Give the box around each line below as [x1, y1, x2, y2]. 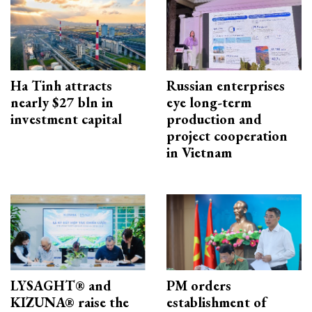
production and [166, 110, 262, 129]
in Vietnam [166, 143, 232, 162]
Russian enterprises [166, 77, 285, 95]
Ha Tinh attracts [10, 77, 112, 95]
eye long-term [166, 93, 251, 112]
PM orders [166, 276, 231, 295]
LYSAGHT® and [10, 276, 111, 295]
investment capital [10, 110, 122, 129]
